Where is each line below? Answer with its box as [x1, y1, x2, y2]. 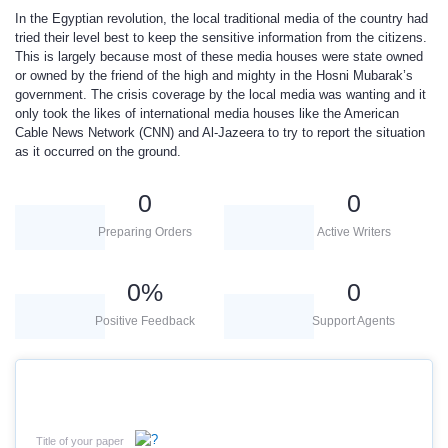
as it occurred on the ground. [15, 144, 181, 159]
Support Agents [312, 314, 395, 328]
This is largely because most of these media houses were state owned [15, 49, 423, 64]
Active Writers [316, 225, 391, 239]
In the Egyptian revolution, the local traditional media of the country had [15, 11, 428, 26]
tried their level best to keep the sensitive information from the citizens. [15, 30, 427, 45]
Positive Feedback [94, 314, 195, 328]
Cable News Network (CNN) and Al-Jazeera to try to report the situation [15, 125, 425, 140]
